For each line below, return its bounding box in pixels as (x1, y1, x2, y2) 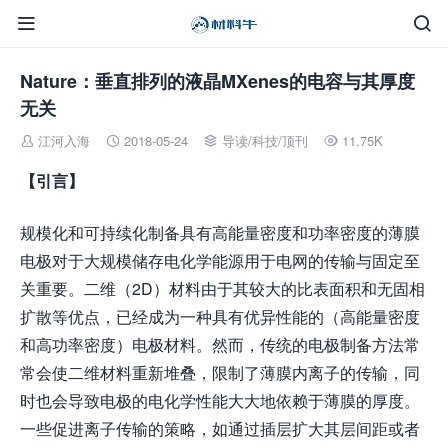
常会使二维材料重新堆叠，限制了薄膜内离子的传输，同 (20, 361, 420, 384)
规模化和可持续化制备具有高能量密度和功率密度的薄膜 (20, 221, 420, 244)
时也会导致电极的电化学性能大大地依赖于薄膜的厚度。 (20, 389, 420, 412)
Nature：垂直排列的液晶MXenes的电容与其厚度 (20, 68, 415, 94)
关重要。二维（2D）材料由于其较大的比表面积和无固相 (20, 277, 425, 300)
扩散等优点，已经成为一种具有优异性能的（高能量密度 (20, 305, 420, 328)
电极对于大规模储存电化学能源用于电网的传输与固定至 (20, 249, 420, 272)
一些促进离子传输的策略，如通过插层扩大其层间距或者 (20, 417, 420, 440)
